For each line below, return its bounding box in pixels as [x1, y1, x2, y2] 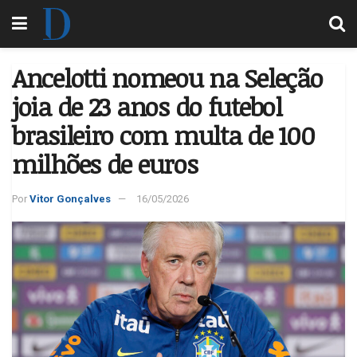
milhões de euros [12, 147, 198, 181]
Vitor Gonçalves [29, 192, 111, 205]
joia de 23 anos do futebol [12, 89, 282, 124]
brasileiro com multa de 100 [12, 118, 315, 152]
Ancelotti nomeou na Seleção [12, 61, 323, 95]
